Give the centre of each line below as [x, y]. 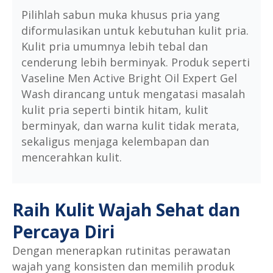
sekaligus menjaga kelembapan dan [115, 142]
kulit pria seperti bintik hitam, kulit [115, 110]
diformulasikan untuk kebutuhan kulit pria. [135, 31]
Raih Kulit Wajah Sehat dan [126, 210]
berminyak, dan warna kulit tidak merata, [130, 126]
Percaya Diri [63, 232]
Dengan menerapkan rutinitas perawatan [121, 251]
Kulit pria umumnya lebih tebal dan [115, 47]
